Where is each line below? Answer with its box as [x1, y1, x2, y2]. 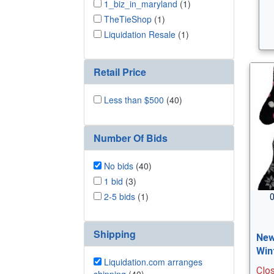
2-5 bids [104, 190, 135, 202]
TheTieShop [104, 12, 152, 25]
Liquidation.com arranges [104, 256, 202, 268]
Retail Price [94, 65, 146, 79]
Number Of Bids [94, 130, 168, 145]
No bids [104, 159, 133, 172]
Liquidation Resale [104, 28, 176, 40]
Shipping [94, 227, 136, 241]
